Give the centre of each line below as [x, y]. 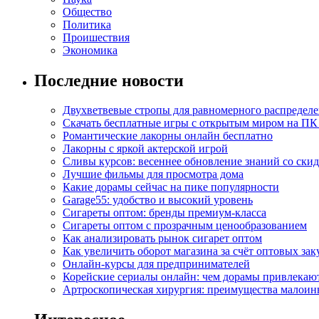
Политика [87, 24]
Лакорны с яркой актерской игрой [145, 149]
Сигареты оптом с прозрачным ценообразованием [185, 226]
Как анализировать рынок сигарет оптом [162, 239]
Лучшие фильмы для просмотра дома [153, 174]
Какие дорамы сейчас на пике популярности [171, 187]
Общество [87, 11]
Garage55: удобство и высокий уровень [158, 200]
